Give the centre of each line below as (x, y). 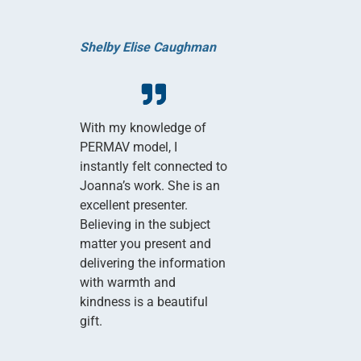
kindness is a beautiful (143, 301)
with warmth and (127, 282)
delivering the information (152, 263)
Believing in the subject (145, 224)
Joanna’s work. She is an (149, 185)
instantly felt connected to (153, 166)
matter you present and (145, 243)
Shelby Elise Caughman (147, 47)
